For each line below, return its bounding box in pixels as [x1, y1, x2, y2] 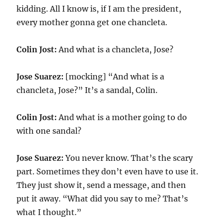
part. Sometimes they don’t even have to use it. [16, 167, 199, 176]
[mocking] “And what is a [63, 72, 165, 81]
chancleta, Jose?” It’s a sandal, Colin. [16, 85, 158, 95]
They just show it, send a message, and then [16, 180, 186, 190]
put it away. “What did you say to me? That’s [16, 194, 188, 203]
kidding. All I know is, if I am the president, [16, 4, 182, 14]
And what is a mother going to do [57, 112, 187, 122]
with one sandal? [16, 126, 82, 136]
